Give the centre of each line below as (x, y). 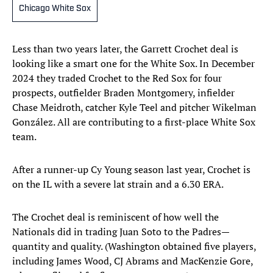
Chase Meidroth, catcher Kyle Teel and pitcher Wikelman (134, 108)
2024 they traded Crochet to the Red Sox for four (117, 78)
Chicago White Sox (55, 9)
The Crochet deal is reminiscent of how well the (115, 217)
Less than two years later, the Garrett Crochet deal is (125, 49)
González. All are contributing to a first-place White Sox (134, 122)
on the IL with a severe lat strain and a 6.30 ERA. (118, 184)
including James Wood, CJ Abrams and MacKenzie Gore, (133, 261)
